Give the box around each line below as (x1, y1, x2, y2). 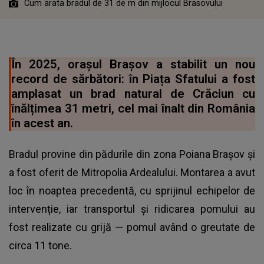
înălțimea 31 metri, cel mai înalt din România (11, 101, 255, 116)
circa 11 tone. (9, 239, 72, 252)
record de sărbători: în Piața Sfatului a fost (11, 72, 255, 87)
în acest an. (11, 116, 73, 131)
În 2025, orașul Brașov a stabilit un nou (11, 57, 255, 72)
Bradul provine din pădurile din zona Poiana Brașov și (9, 148, 255, 161)
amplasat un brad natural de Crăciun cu (11, 87, 255, 101)
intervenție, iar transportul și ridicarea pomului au (9, 203, 255, 216)
